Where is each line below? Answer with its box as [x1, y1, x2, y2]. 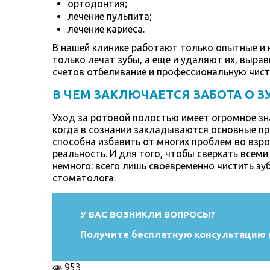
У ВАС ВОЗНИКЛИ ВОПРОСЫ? [80, 209, 216, 220]
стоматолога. [52, 172, 116, 184]
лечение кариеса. [67, 23, 145, 34]
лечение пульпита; [67, 10, 152, 22]
